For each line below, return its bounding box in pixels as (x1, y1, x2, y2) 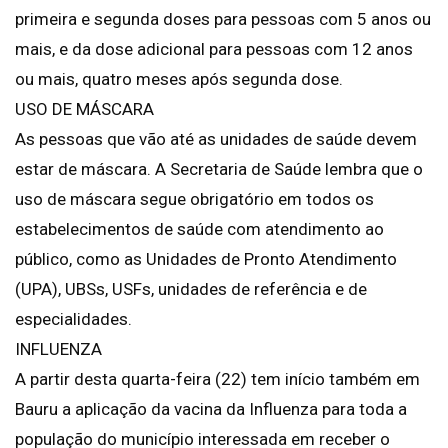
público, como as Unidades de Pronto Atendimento (15, 249, 397, 270)
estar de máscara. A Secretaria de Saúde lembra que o (15, 159, 423, 180)
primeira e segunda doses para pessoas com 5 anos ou (15, 9, 431, 30)
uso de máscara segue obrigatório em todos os (15, 189, 374, 210)
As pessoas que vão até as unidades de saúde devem (15, 129, 417, 150)
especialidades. (15, 309, 132, 330)
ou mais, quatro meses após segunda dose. (15, 69, 343, 90)
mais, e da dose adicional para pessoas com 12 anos (15, 39, 413, 60)
